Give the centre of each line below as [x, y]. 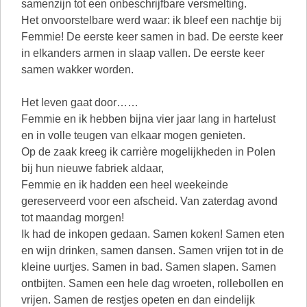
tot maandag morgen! [73, 218]
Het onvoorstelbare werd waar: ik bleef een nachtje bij [151, 20]
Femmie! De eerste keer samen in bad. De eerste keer [152, 37]
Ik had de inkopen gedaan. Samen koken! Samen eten [153, 234]
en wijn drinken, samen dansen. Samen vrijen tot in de [152, 250]
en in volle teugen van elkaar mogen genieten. [133, 135]
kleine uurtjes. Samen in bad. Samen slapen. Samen [149, 267]
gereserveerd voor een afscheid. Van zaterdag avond [149, 201]
